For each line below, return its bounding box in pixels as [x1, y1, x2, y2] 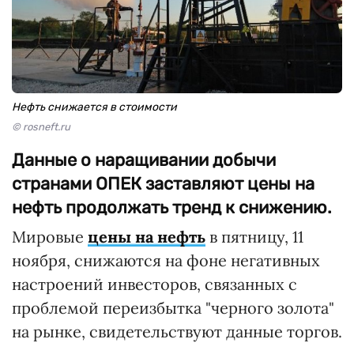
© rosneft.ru [12, 121, 70, 133]
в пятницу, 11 [205, 227, 303, 247]
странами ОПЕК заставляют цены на [12, 173, 314, 194]
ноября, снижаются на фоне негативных [12, 250, 320, 270]
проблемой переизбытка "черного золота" [12, 298, 334, 318]
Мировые [12, 227, 88, 247]
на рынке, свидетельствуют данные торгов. [12, 322, 342, 341]
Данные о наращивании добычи [12, 149, 276, 171]
